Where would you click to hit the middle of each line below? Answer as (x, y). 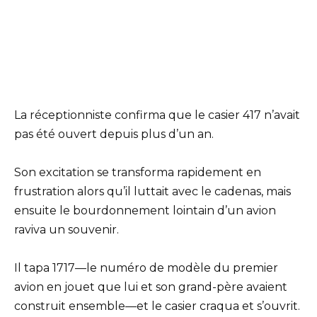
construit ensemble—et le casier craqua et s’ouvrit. (157, 306)
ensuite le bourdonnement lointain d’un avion (145, 210)
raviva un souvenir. (67, 229)
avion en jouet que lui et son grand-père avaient (151, 287)
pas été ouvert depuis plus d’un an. (114, 134)
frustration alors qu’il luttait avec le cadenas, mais (152, 191)
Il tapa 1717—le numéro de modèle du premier (146, 267)
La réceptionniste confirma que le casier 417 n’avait (157, 115)
